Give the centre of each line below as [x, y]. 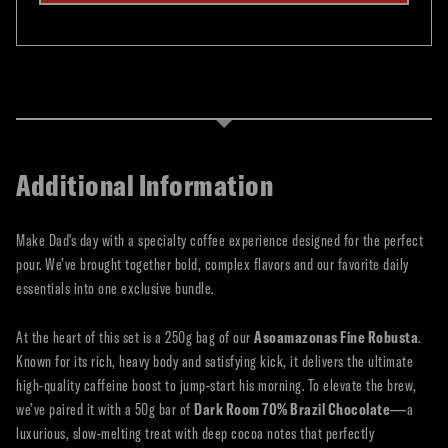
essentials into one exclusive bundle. [115, 288]
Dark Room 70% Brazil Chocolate [292, 409]
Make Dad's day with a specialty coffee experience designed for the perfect [219, 240]
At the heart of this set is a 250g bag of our [135, 337]
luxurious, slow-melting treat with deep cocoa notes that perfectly [195, 433]
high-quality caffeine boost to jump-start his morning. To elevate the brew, [216, 385]
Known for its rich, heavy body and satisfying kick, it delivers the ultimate [214, 361]
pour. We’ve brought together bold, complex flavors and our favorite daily [212, 264]
